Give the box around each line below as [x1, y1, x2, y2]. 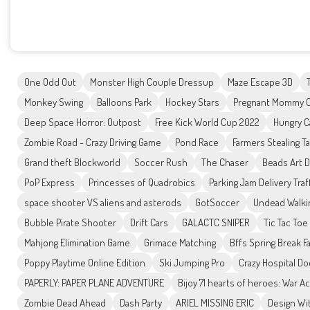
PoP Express [24, 176, 75, 190]
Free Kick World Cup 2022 [155, 116, 259, 129]
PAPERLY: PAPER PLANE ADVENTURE [24, 276, 164, 290]
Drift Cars [130, 216, 168, 230]
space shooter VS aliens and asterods [24, 196, 181, 210]
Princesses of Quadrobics [89, 176, 195, 190]
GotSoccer [195, 196, 239, 210]
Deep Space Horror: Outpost [24, 116, 141, 129]
